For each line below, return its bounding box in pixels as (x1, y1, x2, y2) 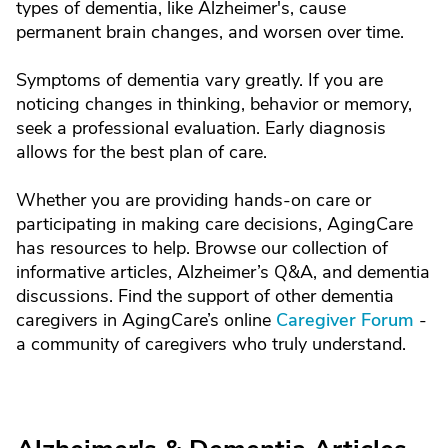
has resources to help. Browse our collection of (16, 236, 388, 260)
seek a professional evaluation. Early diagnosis (16, 116, 386, 140)
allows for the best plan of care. (16, 140, 267, 164)
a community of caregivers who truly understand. (16, 332, 406, 356)
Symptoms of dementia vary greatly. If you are (16, 68, 383, 92)
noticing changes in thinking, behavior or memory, (16, 92, 412, 116)
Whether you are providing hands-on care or (16, 188, 371, 212)
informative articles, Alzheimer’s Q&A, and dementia (16, 260, 430, 284)
